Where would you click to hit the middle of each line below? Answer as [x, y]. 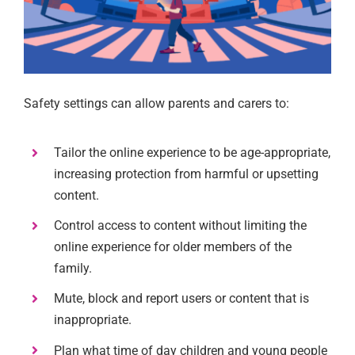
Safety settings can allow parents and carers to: [156, 103]
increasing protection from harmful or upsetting [187, 174]
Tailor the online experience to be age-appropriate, [193, 152]
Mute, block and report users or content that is [182, 299]
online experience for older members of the [173, 247]
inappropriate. [93, 320]
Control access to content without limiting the [181, 226]
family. [73, 269]
